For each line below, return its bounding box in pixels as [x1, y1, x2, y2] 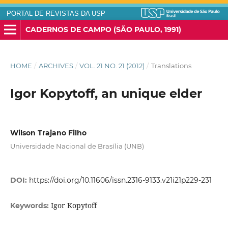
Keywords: [10, 201, 51, 211]
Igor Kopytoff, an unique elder [10, 86, 202, 101]
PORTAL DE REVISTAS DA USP [6, 10, 105, 17]
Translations [151, 62, 191, 70]
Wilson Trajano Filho [10, 128, 87, 138]
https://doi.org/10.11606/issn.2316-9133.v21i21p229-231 [28, 176, 212, 185]
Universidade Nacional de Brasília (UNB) [10, 142, 144, 151]
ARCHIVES [38, 62, 73, 70]
